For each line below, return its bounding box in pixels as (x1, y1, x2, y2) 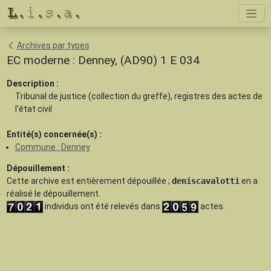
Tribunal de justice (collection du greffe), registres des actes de (15, 91, 263, 101)
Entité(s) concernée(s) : (6, 129, 102, 139)
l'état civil (15, 104, 52, 114)
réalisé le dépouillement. (6, 189, 100, 198)
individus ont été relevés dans (42, 201, 162, 211)
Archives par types (16, 41, 90, 50)
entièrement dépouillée (76, 176, 166, 186)
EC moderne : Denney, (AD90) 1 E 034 (6, 53, 200, 67)
